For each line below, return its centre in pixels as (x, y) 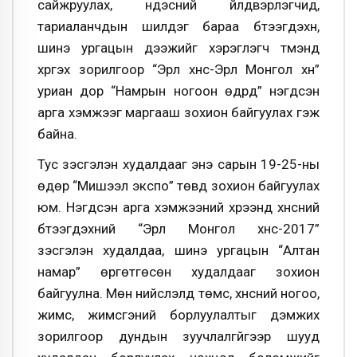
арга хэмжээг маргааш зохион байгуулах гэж (178, 112)
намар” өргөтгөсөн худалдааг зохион (178, 271)
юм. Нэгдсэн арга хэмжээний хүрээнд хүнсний (178, 207)
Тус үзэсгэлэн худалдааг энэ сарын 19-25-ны (178, 164)
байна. (57, 133)
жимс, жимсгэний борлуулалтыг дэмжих (178, 314)
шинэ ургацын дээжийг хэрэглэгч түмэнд (178, 47)
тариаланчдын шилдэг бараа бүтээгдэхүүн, (178, 26)
